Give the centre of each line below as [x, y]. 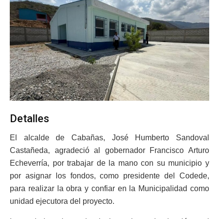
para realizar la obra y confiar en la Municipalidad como [109, 188]
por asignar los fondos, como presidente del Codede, [109, 175]
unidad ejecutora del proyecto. [62, 201]
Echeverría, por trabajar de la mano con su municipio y [109, 163]
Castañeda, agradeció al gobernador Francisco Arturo [109, 150]
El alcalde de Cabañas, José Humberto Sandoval [109, 137]
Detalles [30, 118]
